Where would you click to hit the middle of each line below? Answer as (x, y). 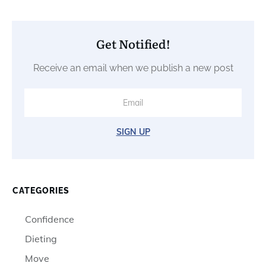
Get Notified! (133, 43)
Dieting (41, 238)
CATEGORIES (41, 190)
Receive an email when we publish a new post (133, 68)
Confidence (50, 219)
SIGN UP (133, 132)
